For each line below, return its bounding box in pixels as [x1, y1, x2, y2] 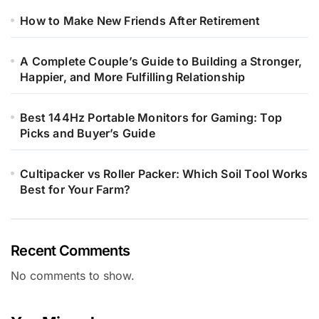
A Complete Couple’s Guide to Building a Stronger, [20, 54, 303, 69]
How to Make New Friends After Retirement [20, 14, 261, 28]
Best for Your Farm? [20, 182, 131, 197]
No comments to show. [11, 268, 135, 283]
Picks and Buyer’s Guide [20, 126, 155, 141]
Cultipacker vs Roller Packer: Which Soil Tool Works [20, 167, 308, 182]
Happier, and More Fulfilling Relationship [20, 70, 246, 85]
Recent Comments [11, 242, 130, 260]
